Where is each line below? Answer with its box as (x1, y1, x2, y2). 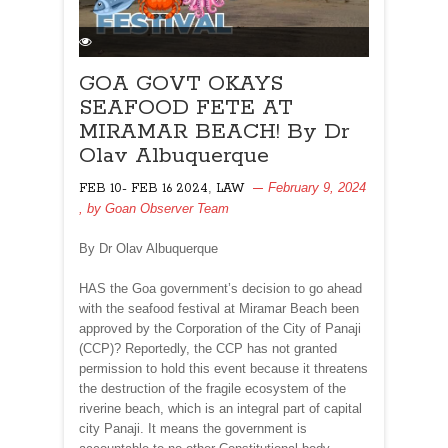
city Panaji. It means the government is (79, 420, 307, 436)
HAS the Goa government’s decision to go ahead (79, 280, 362, 296)
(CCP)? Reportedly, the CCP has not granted (79, 340, 337, 356)
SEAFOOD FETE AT (79, 93, 293, 122)
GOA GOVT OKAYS (79, 69, 283, 98)
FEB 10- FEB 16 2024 (79, 180, 208, 196)
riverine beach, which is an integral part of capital (79, 400, 362, 416)
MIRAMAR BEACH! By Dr (79, 117, 349, 146)
